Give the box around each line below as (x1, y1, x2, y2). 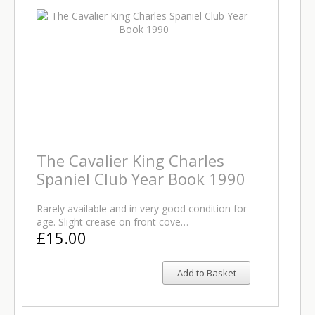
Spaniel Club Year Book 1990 (37, 168, 245, 189)
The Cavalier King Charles (37, 150, 224, 171)
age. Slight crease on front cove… (37, 215, 188, 229)
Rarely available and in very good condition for (37, 202, 247, 215)
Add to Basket (176, 266, 236, 279)
